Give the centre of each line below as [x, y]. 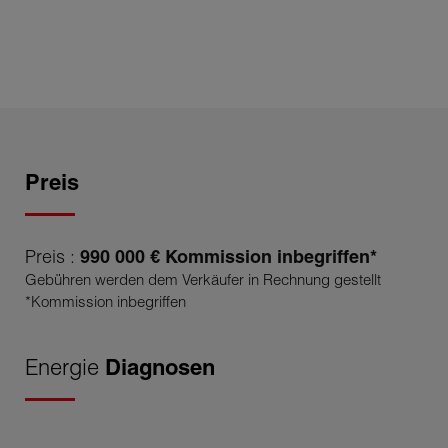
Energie [65, 366]
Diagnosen [160, 366]
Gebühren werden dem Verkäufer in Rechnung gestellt [203, 279]
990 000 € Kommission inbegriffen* [228, 256]
